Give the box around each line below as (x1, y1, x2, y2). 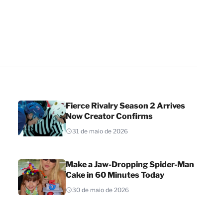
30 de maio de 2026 (72, 186, 129, 194)
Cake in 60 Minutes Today (66, 170, 164, 180)
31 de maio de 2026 (72, 127, 128, 135)
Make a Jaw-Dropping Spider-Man (66, 159, 194, 169)
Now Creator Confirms (66, 111, 153, 121)
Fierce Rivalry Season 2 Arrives (66, 101, 185, 111)
